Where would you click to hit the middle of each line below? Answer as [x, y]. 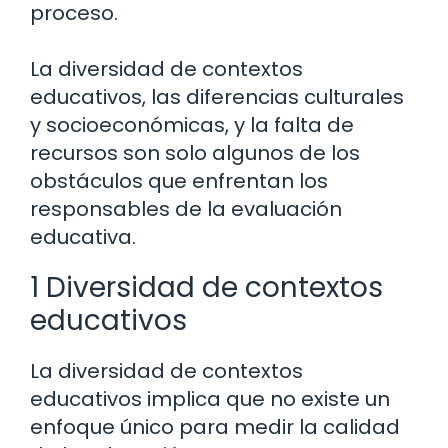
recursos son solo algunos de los [195, 153]
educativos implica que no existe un [210, 399]
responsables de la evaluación [186, 209]
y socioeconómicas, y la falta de [192, 125]
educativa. [83, 237]
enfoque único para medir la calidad [215, 427]
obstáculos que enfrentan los [179, 181]
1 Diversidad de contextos [206, 288]
